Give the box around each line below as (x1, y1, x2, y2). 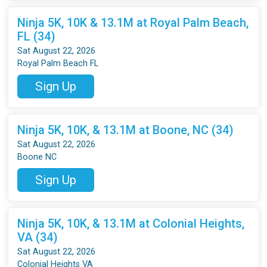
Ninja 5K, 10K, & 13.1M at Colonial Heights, (17, 216, 245, 231)
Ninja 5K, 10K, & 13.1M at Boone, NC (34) (17, 122, 234, 137)
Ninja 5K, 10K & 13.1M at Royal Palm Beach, (17, 15, 249, 30)
